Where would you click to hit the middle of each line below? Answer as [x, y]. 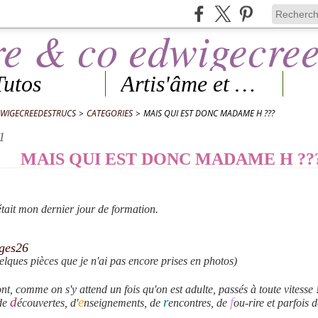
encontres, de [199, 303]
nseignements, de [124, 303]
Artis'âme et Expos [245, 84]
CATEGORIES [110, 113]
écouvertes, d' [48, 303]
